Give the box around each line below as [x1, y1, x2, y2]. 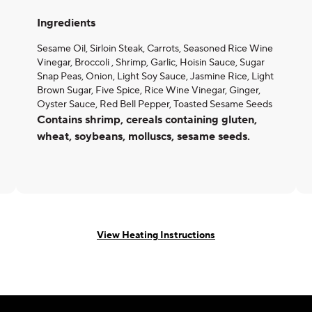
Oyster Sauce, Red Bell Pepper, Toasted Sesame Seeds [37, 98, 272, 111]
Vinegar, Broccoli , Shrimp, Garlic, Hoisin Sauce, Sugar [37, 56, 265, 69]
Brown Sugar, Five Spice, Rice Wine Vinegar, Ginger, [37, 84, 260, 97]
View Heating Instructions [97, 228, 215, 242]
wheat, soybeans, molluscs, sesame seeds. [37, 130, 250, 143]
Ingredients [37, 16, 95, 30]
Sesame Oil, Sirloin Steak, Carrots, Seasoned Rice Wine [37, 42, 273, 55]
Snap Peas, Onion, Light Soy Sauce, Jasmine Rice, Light [37, 70, 274, 83]
